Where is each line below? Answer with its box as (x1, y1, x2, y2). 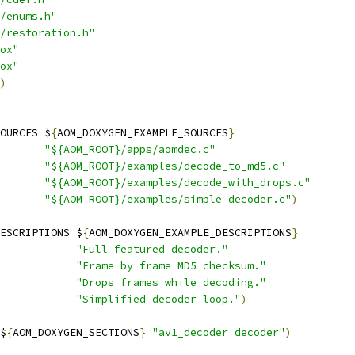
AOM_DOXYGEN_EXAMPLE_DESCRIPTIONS (89, 226, 292, 239)
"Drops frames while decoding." (76, 276, 266, 289)
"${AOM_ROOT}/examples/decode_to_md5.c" (44, 159, 285, 173)
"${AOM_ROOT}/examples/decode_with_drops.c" (44, 176, 311, 189)
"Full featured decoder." (76, 242, 228, 256)
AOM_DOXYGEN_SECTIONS (13, 326, 139, 339)
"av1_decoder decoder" (152, 326, 285, 339)
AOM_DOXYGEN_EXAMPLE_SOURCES (57, 126, 228, 139)
